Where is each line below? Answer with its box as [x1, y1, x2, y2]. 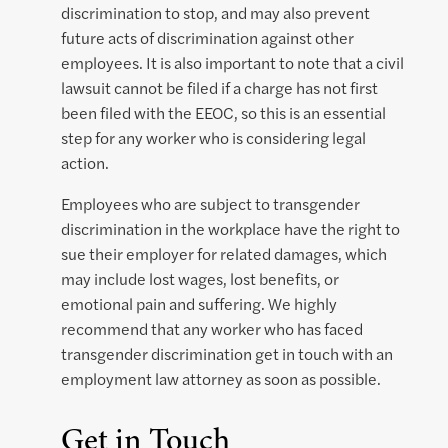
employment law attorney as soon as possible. [61, 367, 381, 391]
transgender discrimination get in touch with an [61, 342, 393, 366]
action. [61, 151, 109, 175]
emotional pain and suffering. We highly [61, 292, 337, 316]
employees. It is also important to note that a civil [61, 51, 404, 75]
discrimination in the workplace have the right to [61, 217, 400, 241]
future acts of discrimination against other [61, 26, 354, 50]
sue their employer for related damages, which [61, 242, 387, 266]
